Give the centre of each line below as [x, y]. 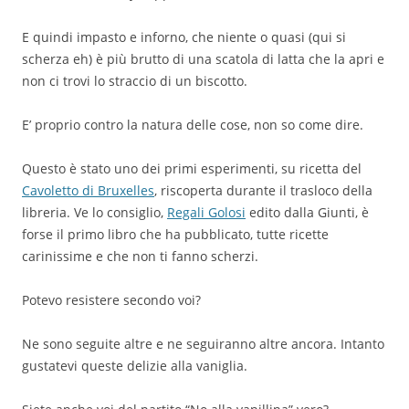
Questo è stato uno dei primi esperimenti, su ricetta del [192, 169]
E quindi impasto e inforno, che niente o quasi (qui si [184, 37]
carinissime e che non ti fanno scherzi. [140, 257]
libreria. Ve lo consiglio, [94, 213]
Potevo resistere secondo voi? [111, 300]
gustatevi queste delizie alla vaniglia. [135, 366]
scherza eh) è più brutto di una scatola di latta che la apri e [203, 59]
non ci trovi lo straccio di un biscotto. [135, 81]
